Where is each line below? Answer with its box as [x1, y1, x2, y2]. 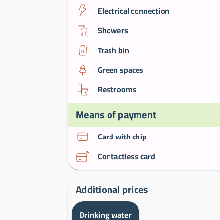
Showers [97, 23, 128, 38]
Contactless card [97, 149, 156, 164]
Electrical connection [97, 3, 169, 19]
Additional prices [76, 180, 149, 199]
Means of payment [76, 106, 156, 124]
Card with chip [97, 129, 147, 144]
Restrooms [97, 82, 137, 97]
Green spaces [97, 62, 144, 78]
